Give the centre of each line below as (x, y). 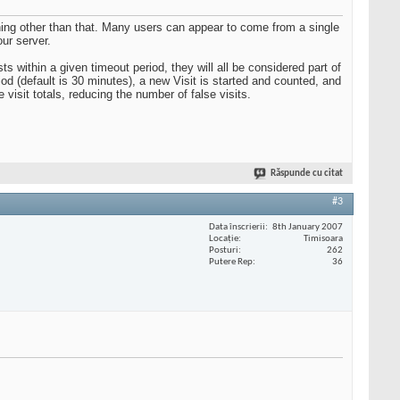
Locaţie (224, 238)
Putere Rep (231, 262)
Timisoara (323, 238)
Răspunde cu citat (307, 174)
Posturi (224, 250)
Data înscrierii (237, 227)
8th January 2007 (308, 227)
